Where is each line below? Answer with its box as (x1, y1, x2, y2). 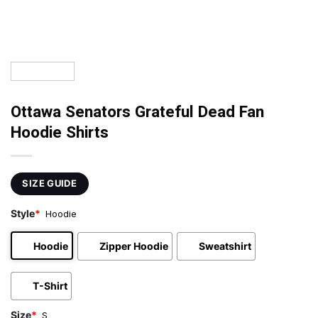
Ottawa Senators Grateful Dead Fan (11, 101, 264, 124)
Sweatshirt (199, 239, 252, 252)
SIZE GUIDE (22, 178, 77, 189)
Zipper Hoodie (99, 239, 169, 252)
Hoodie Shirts (11, 121, 109, 144)
